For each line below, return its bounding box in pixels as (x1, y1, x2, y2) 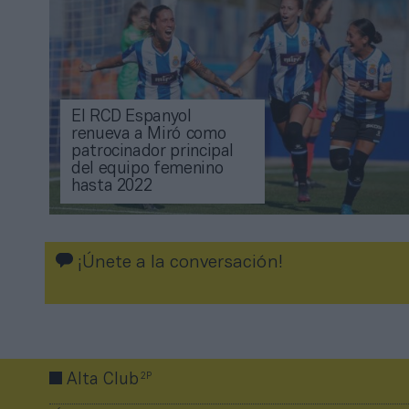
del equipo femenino (71, 162, 224, 178)
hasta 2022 (71, 179, 152, 195)
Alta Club (62, 372, 143, 389)
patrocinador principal (71, 144, 235, 161)
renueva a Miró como (71, 127, 226, 143)
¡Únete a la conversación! (73, 255, 283, 272)
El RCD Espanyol (71, 110, 192, 126)
